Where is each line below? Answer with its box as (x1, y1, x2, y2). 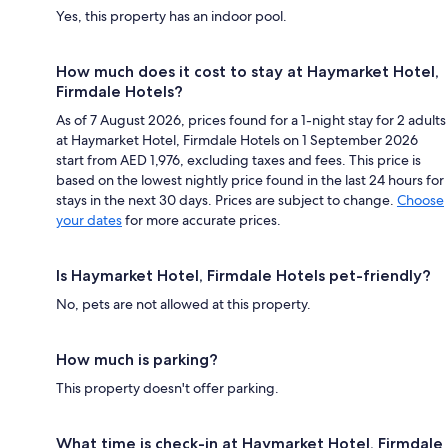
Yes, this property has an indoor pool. (56, 7, 287, 26)
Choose (397, 191, 444, 210)
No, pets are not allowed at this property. (56, 295, 311, 314)
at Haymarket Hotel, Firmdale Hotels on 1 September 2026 (56, 131, 418, 150)
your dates (56, 211, 122, 230)
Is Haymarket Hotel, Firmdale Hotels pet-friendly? (56, 266, 431, 286)
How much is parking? (56, 350, 218, 370)
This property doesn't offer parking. (56, 379, 279, 398)
